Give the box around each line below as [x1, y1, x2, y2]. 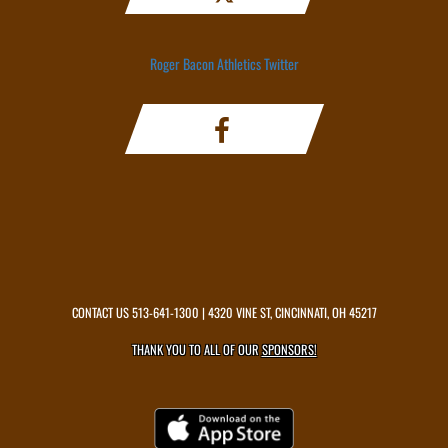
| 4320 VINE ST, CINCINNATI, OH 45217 [198, 303, 377, 322]
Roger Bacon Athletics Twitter [149, 53, 299, 74]
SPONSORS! [261, 340, 317, 359]
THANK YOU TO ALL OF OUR [131, 340, 262, 359]
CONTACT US [71, 303, 132, 322]
